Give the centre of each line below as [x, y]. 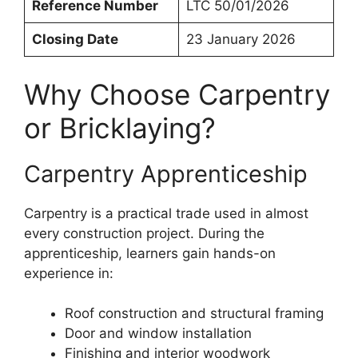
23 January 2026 [241, 40]
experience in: [69, 273]
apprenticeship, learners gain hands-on [150, 253]
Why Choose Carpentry [177, 94]
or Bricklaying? [120, 127]
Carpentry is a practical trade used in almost [166, 213]
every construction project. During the [144, 233]
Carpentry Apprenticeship [166, 173]
